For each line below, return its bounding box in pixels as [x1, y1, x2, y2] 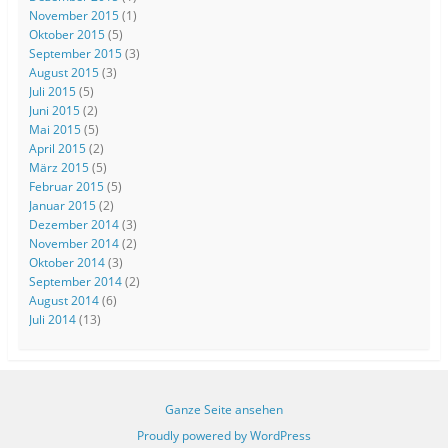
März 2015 [28, 159, 89, 177]
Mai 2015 [28, 121, 81, 139]
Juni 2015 [28, 102, 80, 120]
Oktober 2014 [28, 254, 105, 272]
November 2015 [28, 7, 119, 25]
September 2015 [28, 45, 122, 63]
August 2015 [28, 64, 99, 82]
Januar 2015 [28, 197, 96, 215]
